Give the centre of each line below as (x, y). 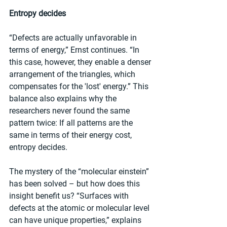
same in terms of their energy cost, (71, 135)
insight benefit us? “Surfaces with (70, 196)
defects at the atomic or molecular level (80, 208)
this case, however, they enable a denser (81, 62)
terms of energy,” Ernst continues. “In (75, 50)
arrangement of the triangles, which (73, 74)
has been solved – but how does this (75, 183)
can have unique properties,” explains (76, 220)
